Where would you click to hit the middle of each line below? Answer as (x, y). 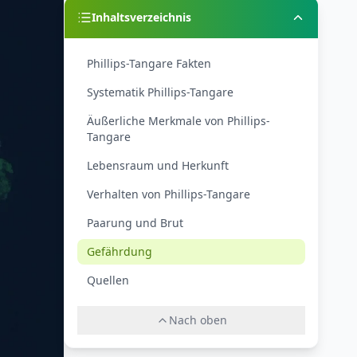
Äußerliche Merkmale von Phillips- (178, 121)
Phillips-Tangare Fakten (149, 63)
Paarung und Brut (135, 223)
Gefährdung (120, 251)
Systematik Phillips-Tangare (160, 92)
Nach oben (198, 320)
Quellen (108, 280)
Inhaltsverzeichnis (141, 17)
